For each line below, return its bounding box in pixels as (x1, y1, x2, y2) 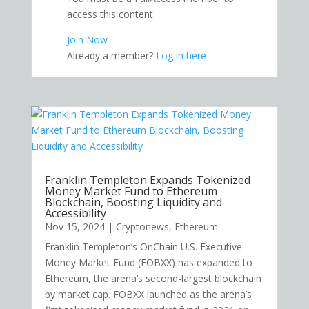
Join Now (66, 33, 108, 47)
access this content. (66, 8, 155, 21)
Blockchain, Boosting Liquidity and (44, 194, 222, 210)
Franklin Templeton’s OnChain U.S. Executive (44, 239, 242, 253)
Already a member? (66, 49, 156, 63)
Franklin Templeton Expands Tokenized (44, 172, 250, 188)
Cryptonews (115, 219, 169, 233)
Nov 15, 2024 (44, 219, 105, 233)
